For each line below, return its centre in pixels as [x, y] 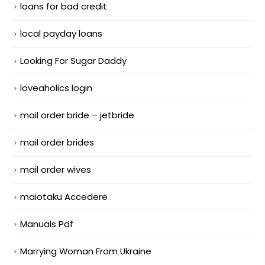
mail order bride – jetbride [77, 115]
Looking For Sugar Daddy [73, 61]
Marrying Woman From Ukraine [86, 251]
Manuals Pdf [47, 224]
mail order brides [57, 142]
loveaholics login [56, 88]
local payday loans [61, 34]
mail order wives [56, 169]
